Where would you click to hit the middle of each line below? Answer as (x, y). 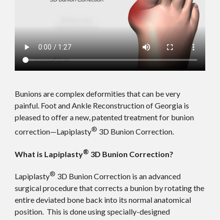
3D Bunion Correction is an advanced (118, 176)
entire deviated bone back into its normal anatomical (103, 200)
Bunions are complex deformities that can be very (97, 94)
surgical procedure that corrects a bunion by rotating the (110, 188)
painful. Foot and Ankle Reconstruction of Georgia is (102, 106)
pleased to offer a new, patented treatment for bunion (104, 117)
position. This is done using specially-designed (92, 212)
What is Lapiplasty (49, 154)
